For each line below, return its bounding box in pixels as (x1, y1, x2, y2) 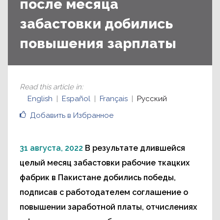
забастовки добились (20, 16, 173, 32)
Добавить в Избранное (30, 111, 113, 120)
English (27, 94, 53, 104)
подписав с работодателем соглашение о (20, 188, 188, 197)
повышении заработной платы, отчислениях (20, 202, 197, 212)
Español (62, 94, 90, 104)
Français (100, 94, 128, 104)
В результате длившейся (85, 143, 185, 153)
